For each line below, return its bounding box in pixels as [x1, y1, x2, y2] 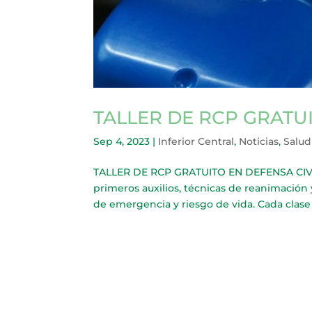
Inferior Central [158, 134, 235, 148]
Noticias [239, 134, 279, 148]
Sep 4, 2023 [93, 134, 150, 148]
